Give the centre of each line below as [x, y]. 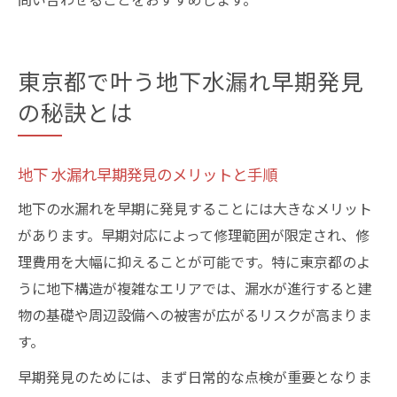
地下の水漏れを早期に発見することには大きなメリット [195, 208]
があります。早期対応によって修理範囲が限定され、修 [194, 235]
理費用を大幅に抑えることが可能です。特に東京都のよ [194, 261]
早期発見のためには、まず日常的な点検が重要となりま [195, 377]
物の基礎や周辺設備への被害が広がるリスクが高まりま [195, 315]
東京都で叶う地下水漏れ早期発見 [191, 81]
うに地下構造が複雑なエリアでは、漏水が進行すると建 [195, 288]
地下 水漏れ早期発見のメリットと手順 [148, 174]
